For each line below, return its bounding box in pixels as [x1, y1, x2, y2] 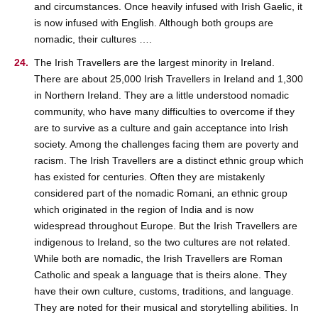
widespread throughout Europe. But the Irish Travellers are [34, 220, 297, 232]
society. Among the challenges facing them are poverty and [34, 138, 299, 150]
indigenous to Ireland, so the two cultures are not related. [34, 236, 290, 248]
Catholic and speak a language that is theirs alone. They [34, 269, 287, 281]
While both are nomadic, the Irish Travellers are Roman [34, 253, 283, 265]
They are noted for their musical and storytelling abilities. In [34, 302, 299, 314]
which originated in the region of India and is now [34, 204, 253, 216]
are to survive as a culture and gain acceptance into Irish [34, 122, 288, 134]
